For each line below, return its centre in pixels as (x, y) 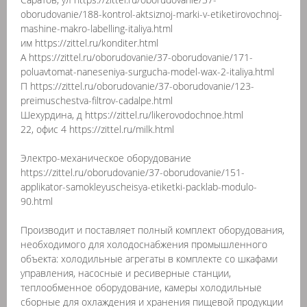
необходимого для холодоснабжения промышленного (144, 244)
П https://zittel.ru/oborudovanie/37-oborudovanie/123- (137, 86)
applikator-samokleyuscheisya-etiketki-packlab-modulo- (139, 187)
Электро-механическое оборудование (106, 158)
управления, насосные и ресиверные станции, (126, 273)
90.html (37, 201)
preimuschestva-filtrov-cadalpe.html (97, 100)
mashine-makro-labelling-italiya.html (97, 28)
